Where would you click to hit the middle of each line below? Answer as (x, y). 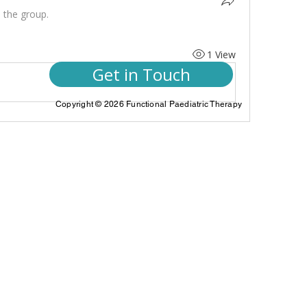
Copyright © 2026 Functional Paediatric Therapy (149, 104)
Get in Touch (141, 74)
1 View (221, 54)
